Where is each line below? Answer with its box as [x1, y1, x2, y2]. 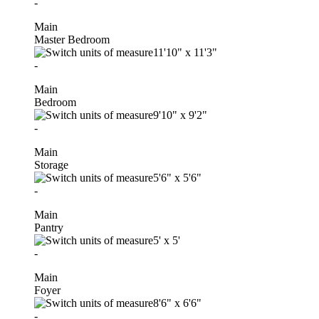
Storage [34, 158, 68, 171]
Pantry [34, 221, 63, 234]
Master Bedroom [34, 33, 110, 46]
